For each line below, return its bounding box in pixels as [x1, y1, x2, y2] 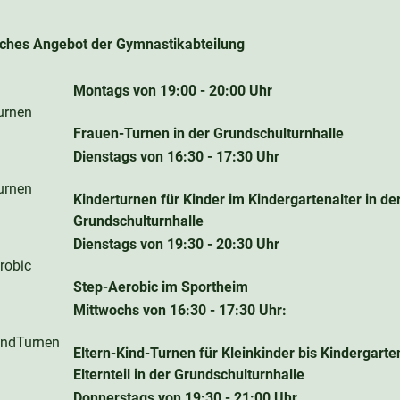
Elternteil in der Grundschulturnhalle [73, 365, 304, 383]
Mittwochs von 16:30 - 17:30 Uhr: [73, 301, 287, 319]
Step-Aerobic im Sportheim [73, 278, 248, 296]
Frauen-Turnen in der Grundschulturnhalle [73, 124, 344, 142]
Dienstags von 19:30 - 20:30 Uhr [73, 235, 279, 253]
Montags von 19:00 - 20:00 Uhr [73, 81, 272, 99]
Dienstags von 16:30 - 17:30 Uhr [73, 147, 279, 165]
